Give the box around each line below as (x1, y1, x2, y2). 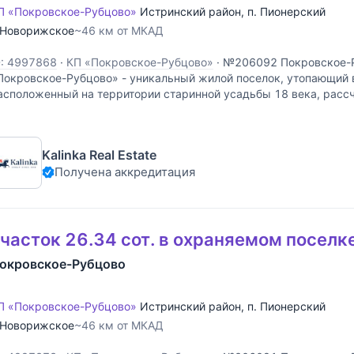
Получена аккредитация (55, 164, 195, 179)
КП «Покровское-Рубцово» (66, 55, 213, 70)
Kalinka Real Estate (42, 146, 156, 163)
